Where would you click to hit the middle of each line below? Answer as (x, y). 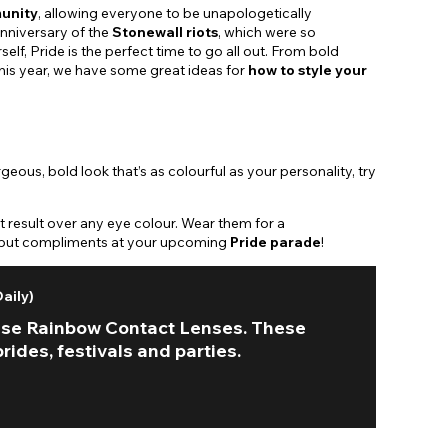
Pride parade (275, 241)
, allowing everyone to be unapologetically (175, 13)
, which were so (267, 32)
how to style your (307, 70)
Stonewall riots (165, 32)
